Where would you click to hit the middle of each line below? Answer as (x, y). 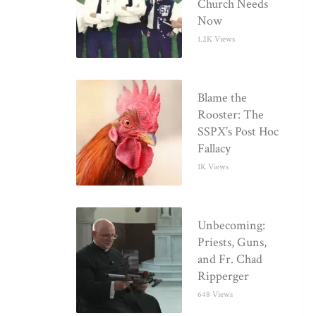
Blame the (223, 98)
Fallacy (214, 149)
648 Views (215, 295)
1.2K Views (217, 39)
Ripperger (224, 276)
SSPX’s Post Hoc (238, 132)
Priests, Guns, (232, 243)
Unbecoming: (232, 226)
